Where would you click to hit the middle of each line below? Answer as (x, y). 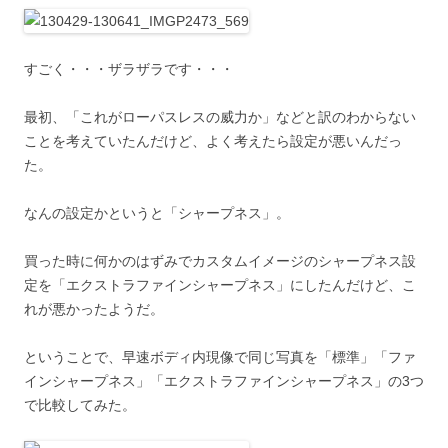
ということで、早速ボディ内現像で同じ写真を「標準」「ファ (220, 357)
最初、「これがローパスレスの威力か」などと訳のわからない (220, 117)
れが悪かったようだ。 (94, 309)
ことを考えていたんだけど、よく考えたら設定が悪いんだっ (213, 141)
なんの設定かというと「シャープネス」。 (157, 213)
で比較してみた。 (80, 405)
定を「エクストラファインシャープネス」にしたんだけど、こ (220, 285)
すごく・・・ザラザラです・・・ (129, 69)
